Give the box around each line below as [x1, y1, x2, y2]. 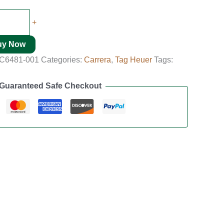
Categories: [41, 55, 84, 64]
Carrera [84, 55, 111, 64]
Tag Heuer [115, 55, 152, 64]
